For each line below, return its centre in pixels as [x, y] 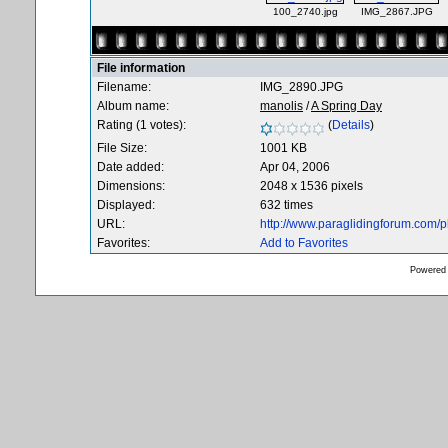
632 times [286, 205]
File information [141, 68]
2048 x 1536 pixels [311, 186]
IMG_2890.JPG [301, 87]
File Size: [122, 148]
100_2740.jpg [305, 11]
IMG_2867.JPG [396, 11]
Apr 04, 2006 [295, 167]
